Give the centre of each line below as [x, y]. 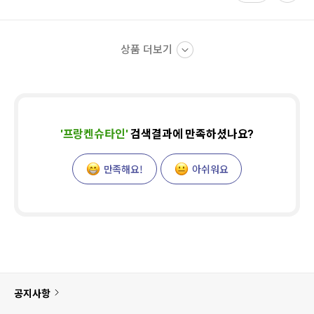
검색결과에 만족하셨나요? [191, 134]
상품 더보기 [146, 50]
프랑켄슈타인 [94, 134]
